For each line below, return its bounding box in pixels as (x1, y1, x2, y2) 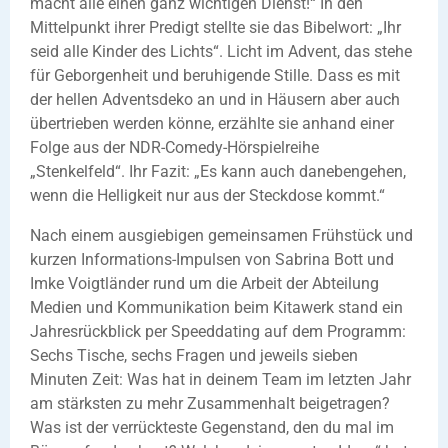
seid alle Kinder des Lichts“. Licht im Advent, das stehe (30, 41, 412, 61)
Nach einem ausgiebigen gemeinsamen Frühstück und (30, 225, 413, 245)
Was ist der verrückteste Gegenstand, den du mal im (30, 417, 394, 437)
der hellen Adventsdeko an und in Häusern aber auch (30, 89, 400, 109)
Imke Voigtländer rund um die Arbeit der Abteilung (30, 273, 379, 293)
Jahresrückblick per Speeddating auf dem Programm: (30, 321, 406, 341)
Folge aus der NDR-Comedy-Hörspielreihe (30, 137, 319, 157)
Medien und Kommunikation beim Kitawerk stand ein (30, 297, 403, 317)
